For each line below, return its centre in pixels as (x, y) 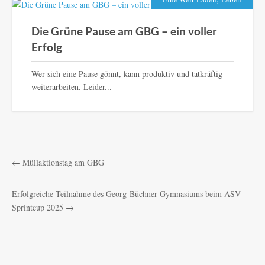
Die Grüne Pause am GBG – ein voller (124, 31)
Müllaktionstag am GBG (63, 163)
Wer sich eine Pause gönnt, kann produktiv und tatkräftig (127, 73)
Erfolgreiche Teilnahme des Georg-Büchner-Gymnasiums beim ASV (126, 194)
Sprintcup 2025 (38, 208)
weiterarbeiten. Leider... (71, 86)
